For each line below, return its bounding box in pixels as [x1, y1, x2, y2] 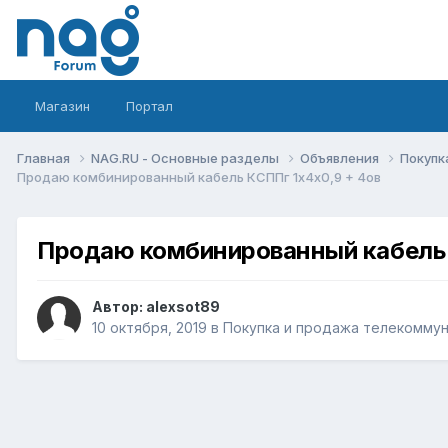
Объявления [300, 149, 382, 166]
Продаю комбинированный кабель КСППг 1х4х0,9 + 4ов [17, 168, 381, 185]
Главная [17, 149, 73, 166]
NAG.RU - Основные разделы [91, 149, 282, 166]
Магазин [35, 98, 90, 114]
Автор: [92, 298, 146, 316]
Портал [126, 98, 173, 114]
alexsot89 [146, 298, 220, 316]
